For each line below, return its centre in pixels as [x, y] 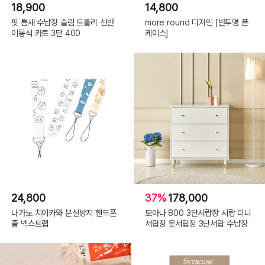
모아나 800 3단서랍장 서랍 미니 [198, 212]
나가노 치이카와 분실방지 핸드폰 [64, 212]
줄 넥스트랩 [30, 223]
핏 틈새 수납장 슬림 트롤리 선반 [63, 22]
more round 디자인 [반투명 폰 [196, 22]
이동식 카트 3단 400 [46, 33]
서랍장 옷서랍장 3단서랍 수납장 [196, 223]
